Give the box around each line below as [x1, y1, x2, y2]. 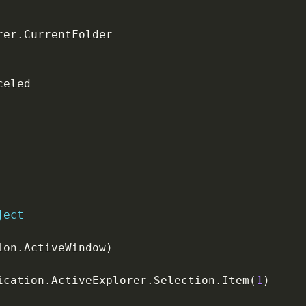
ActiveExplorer [51, 273, 147, 287]
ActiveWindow [23, 240, 106, 254]
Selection [153, 273, 215, 287]
